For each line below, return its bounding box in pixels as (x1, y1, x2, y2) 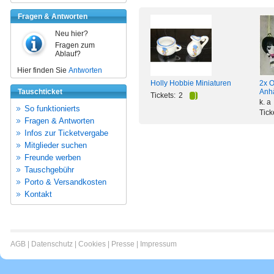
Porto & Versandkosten (24, 177, 106, 187)
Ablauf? (55, 50, 81, 58)
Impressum (140, 240, 177, 248)
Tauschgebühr (24, 165, 74, 174)
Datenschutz (31, 240, 73, 248)
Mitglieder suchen (24, 141, 87, 150)
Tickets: (150, 91, 176, 100)
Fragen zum (55, 41, 95, 50)
